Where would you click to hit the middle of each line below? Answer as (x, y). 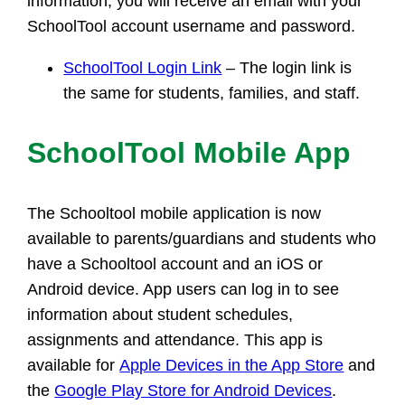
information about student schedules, (160, 314)
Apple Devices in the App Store (232, 365)
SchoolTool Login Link (143, 68)
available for (74, 365)
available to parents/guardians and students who (202, 238)
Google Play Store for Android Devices (193, 390)
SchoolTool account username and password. (192, 27)
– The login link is (287, 68)
